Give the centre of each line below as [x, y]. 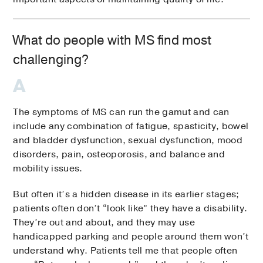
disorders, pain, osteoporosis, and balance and [119, 155]
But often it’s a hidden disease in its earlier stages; [126, 195]
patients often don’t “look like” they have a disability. [130, 209]
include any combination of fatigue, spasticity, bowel [131, 127]
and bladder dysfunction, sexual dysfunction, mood [128, 141]
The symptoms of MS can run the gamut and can [121, 112]
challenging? [51, 60]
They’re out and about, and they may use [104, 223]
